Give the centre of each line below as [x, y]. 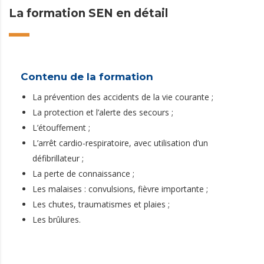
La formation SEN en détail [88, 13]
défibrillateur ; [58, 158]
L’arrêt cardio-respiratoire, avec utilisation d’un [120, 143]
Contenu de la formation [87, 77]
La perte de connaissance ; [83, 174]
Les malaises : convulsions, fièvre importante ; [120, 189]
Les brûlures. [57, 220]
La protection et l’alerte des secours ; [103, 112]
